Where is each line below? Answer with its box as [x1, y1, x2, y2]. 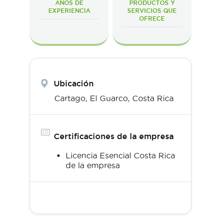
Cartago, [54, 93, 90, 103]
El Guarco [90, 93, 128, 103]
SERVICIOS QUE [127, 7, 177, 14]
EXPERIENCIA [48, 7, 90, 14]
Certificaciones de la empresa [54, 132, 174, 141]
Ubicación [54, 78, 94, 88]
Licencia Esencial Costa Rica [66, 150, 175, 160]
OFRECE [139, 15, 165, 22]
